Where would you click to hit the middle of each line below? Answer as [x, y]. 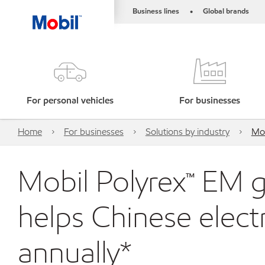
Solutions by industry [187, 132]
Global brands [226, 11]
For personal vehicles [70, 100]
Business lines [156, 11]
